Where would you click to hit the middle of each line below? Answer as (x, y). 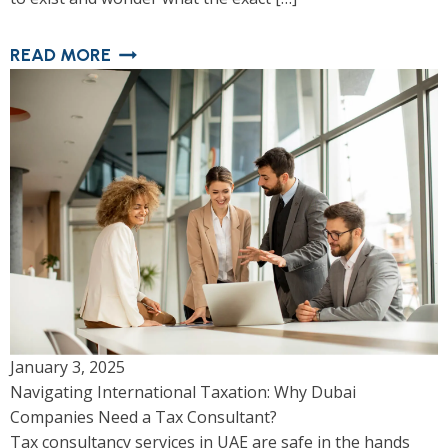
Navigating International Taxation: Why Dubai (183, 391)
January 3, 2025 (67, 366)
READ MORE (60, 55)
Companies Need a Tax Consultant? (143, 416)
